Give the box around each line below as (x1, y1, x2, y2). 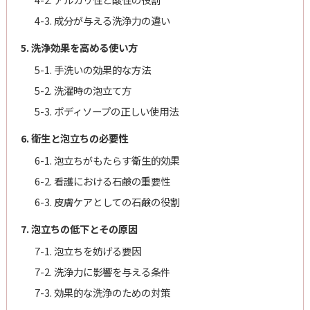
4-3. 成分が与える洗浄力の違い (34, 12, 170, 28)
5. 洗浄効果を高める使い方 (20, 39, 138, 55)
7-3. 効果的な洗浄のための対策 (34, 284, 170, 300)
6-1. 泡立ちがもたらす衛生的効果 (34, 152, 180, 167)
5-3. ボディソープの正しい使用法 (34, 103, 179, 118)
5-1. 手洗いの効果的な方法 (34, 62, 151, 77)
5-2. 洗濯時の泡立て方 (34, 82, 131, 98)
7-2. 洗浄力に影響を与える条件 (34, 264, 170, 279)
